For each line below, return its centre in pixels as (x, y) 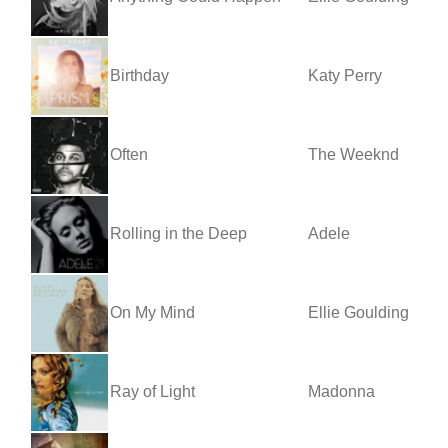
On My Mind (152, 312)
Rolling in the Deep (178, 233)
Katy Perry (345, 75)
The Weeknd (353, 154)
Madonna (341, 391)
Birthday (139, 75)
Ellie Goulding (358, 312)
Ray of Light (152, 391)
